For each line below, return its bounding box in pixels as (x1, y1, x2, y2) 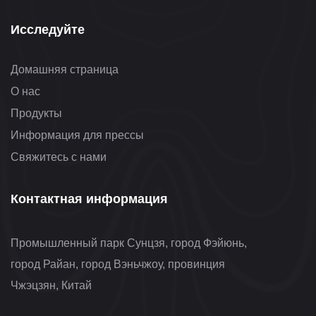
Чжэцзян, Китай (11, 279, 92, 291)
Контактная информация (11, 192, 168, 206)
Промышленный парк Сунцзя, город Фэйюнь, (11, 237, 247, 249)
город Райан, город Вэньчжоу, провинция (11, 258, 225, 270)
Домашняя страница (11, 63, 119, 75)
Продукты (11, 107, 62, 119)
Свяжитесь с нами (11, 151, 107, 163)
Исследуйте (11, 23, 85, 37)
